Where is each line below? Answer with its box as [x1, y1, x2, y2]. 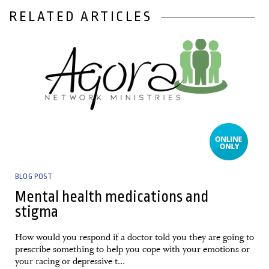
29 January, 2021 [21, 26, 82, 36]
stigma [15, 202, 58, 220]
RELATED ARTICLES [9, 8, 152, 25]
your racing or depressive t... [15, 255, 125, 267]
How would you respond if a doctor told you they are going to [15, 231, 254, 243]
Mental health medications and [15, 187, 208, 205]
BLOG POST [15, 172, 53, 181]
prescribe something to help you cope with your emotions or [15, 243, 250, 255]
